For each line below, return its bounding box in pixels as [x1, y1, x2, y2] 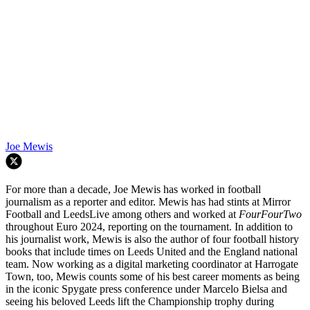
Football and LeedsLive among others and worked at [6, 208, 239, 220]
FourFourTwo [239, 208, 302, 220]
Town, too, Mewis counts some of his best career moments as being [6, 270, 300, 282]
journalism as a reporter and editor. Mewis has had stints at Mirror [6, 195, 291, 208]
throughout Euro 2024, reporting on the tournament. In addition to [6, 220, 293, 232]
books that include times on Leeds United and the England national [6, 245, 298, 257]
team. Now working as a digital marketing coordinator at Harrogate [6, 257, 298, 270]
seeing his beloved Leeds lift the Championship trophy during [6, 295, 274, 307]
